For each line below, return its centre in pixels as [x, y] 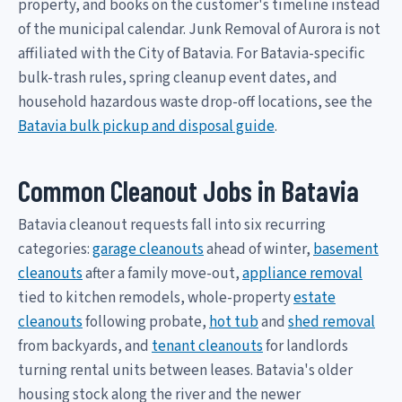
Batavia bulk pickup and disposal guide [146, 126]
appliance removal [302, 273]
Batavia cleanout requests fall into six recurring [172, 225]
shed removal [332, 322]
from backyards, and [85, 346]
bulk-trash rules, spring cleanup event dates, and [178, 78]
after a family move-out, [162, 273]
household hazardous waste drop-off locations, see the [195, 102]
